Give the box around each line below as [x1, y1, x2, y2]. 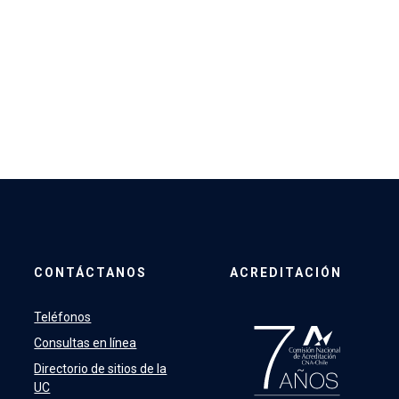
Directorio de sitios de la [34, 362, 167, 376]
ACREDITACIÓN [229, 265, 342, 280]
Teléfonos [34, 310, 92, 324]
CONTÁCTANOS [34, 265, 148, 280]
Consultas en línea [34, 336, 137, 350]
